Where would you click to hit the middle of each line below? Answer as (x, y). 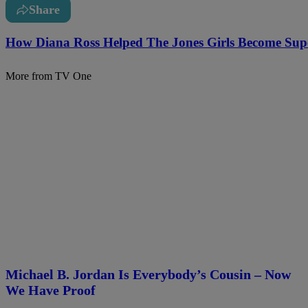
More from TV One (48, 76)
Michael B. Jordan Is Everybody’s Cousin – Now (148, 275)
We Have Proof (51, 290)
